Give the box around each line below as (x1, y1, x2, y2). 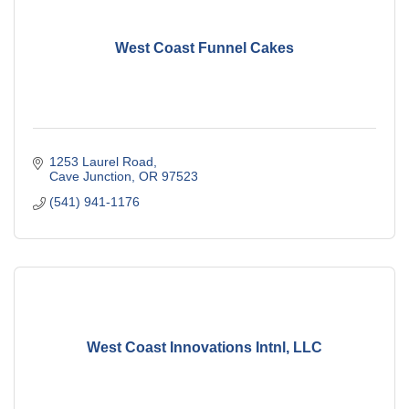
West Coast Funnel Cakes (115, 39, 294, 56)
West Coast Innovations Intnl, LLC (87, 339, 322, 355)
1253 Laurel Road (48, 154, 153, 170)
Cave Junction (48, 169, 131, 184)
